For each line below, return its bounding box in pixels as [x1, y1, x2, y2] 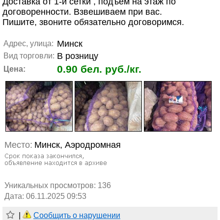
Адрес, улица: [3, 39, 54, 48]
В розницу [57, 51, 98, 61]
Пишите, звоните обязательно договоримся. [2, 17, 184, 27]
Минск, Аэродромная [34, 140, 121, 150]
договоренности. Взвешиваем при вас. [2, 7, 162, 17]
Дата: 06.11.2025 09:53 [4, 192, 86, 201]
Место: [4, 140, 32, 150]
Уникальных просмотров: [4, 181, 98, 190]
